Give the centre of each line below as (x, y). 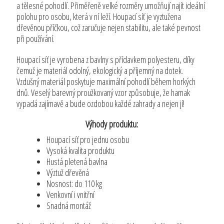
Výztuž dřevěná (69, 173)
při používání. (36, 39)
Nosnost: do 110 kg (74, 184)
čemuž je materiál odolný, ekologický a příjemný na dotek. (100, 71)
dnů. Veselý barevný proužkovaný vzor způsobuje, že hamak (103, 93)
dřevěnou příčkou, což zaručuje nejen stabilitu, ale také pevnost (109, 28)
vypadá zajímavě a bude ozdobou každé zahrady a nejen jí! (101, 104)
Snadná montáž (69, 206)
